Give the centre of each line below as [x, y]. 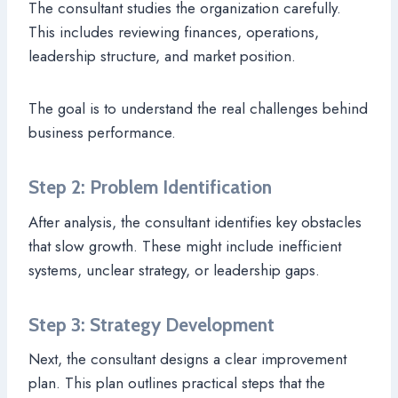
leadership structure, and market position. [162, 56]
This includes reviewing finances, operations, [174, 32]
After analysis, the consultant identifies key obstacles [195, 222]
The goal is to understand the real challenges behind [198, 109]
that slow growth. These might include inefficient [185, 246]
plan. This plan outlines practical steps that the [177, 383]
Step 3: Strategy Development [151, 324]
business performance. [102, 133]
